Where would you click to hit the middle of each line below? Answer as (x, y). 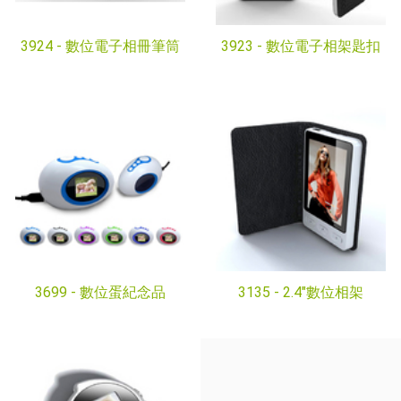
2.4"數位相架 (323, 292)
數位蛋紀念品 (123, 292)
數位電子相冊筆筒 (123, 46)
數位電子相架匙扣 (323, 46)
